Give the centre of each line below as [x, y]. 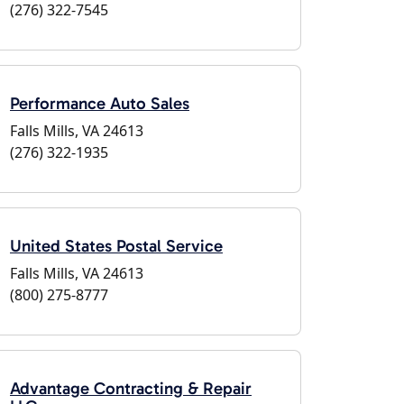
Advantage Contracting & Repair [131, 388]
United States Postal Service [116, 246]
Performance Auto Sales [100, 103]
